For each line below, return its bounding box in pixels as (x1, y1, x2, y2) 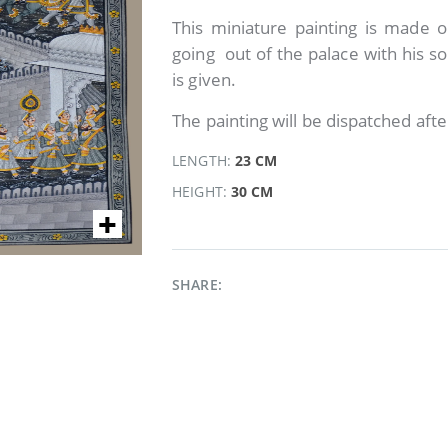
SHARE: (172, 275, 222, 294)
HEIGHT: (172, 182, 231, 201)
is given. (172, 68, 236, 91)
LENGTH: (172, 151, 235, 170)
